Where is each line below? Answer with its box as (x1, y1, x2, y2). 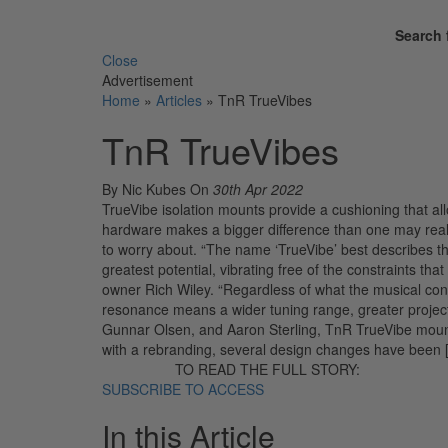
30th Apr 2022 (213, 178, 303, 199)
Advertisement (102, 69, 193, 90)
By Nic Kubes (102, 178, 190, 199)
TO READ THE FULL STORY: (175, 358, 361, 379)
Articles (156, 89, 202, 110)
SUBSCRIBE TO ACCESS (102, 378, 264, 399)
